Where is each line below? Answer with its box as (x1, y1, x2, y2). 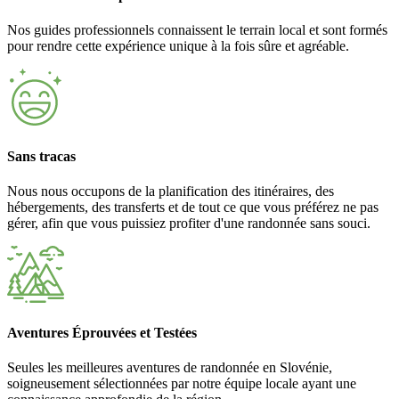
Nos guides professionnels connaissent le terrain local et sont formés (7, 22, 387, 38)
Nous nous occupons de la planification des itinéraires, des (7, 183, 334, 199)
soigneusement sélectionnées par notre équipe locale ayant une (7, 376, 356, 392)
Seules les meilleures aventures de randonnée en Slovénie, (7, 360, 332, 376)
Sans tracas (7, 148, 76, 164)
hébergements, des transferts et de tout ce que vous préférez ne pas (7, 199, 379, 215)
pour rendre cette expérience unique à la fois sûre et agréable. (7, 38, 349, 54)
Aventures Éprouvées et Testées (7, 325, 197, 341)
